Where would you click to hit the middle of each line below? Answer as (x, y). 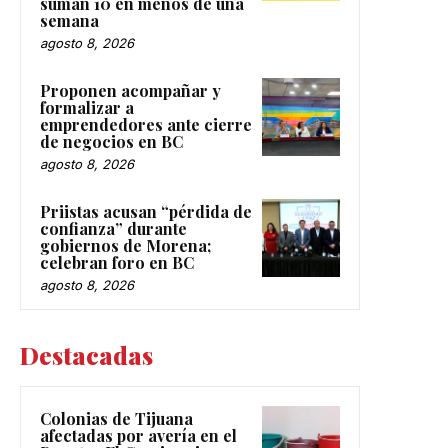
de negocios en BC (111, 142)
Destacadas (86, 355)
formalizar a (87, 108)
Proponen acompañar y (130, 91)
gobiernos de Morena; (125, 246)
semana (69, 21)
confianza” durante (113, 229)
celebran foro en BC (117, 263)
